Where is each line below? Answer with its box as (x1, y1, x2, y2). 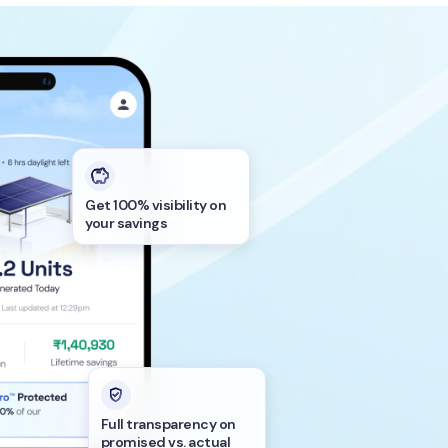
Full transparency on (100, 415, 236, 434)
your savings (85, 213, 168, 232)
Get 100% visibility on (85, 195, 227, 214)
